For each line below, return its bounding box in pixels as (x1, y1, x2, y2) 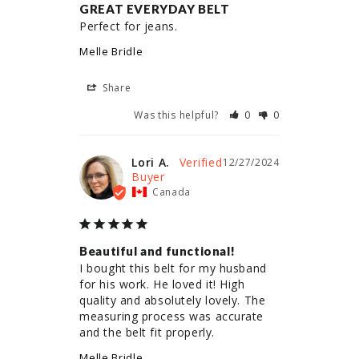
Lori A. (131, 155, 171, 171)
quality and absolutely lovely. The (79, 292, 266, 309)
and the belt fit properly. (79, 325, 215, 341)
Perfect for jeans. (79, 18, 178, 34)
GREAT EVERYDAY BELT (79, 2, 230, 17)
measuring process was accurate (79, 309, 264, 325)
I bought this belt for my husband (79, 260, 267, 276)
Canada (151, 185, 192, 200)
